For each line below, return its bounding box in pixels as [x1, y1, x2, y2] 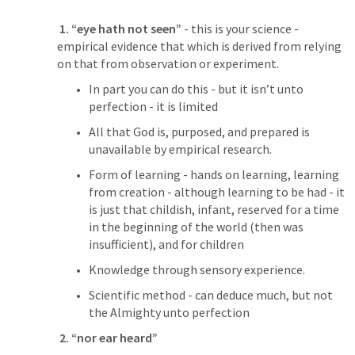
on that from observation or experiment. [57, 55, 279, 71]
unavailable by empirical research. [89, 141, 272, 157]
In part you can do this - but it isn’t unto [89, 81, 303, 97]
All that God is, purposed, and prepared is [89, 124, 310, 139]
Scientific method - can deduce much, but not [89, 287, 333, 303]
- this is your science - [181, 21, 299, 36]
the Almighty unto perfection [89, 304, 250, 320]
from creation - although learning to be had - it [89, 184, 345, 200]
